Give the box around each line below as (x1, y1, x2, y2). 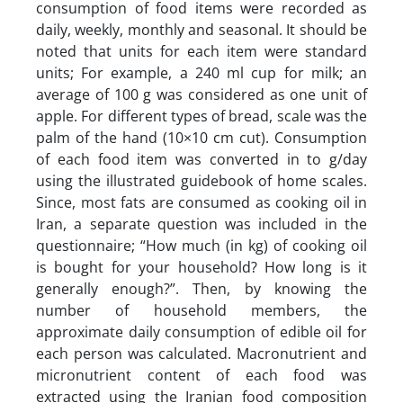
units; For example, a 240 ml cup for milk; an (36, 62, 367, 83)
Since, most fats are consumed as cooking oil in (36, 192, 367, 212)
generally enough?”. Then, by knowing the (36, 278, 367, 299)
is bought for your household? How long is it (36, 256, 367, 277)
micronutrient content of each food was (36, 364, 367, 385)
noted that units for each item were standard (36, 40, 367, 61)
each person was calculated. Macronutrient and (36, 343, 367, 363)
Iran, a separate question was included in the (36, 213, 367, 234)
